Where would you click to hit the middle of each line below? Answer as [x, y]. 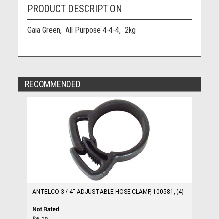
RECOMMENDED [53, 84]
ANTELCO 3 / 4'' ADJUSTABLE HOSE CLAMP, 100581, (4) [108, 192]
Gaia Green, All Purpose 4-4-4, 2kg [81, 30]
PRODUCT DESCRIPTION [75, 9]
